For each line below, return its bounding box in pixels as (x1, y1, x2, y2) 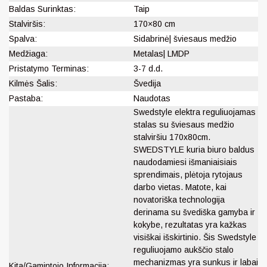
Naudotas (133, 93, 170, 103)
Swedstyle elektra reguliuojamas (133, 107, 256, 117)
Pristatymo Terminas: (9, 63, 89, 73)
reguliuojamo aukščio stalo (133, 244, 234, 254)
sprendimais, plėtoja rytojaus (133, 169, 243, 179)
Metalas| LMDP (133, 48, 190, 58)
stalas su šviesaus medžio (133, 119, 234, 129)
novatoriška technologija (133, 194, 225, 204)
